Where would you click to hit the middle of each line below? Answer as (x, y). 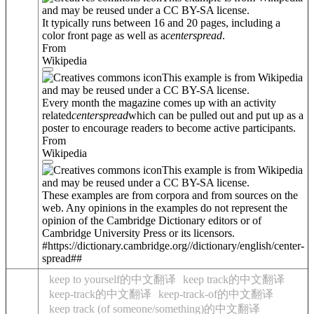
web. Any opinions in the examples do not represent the (165, 207)
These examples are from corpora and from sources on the (170, 195)
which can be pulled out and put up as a (216, 115)
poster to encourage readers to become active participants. (169, 128)
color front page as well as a (104, 35)
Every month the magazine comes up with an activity (159, 102)
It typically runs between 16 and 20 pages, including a (161, 22)
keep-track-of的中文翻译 (216, 294)
